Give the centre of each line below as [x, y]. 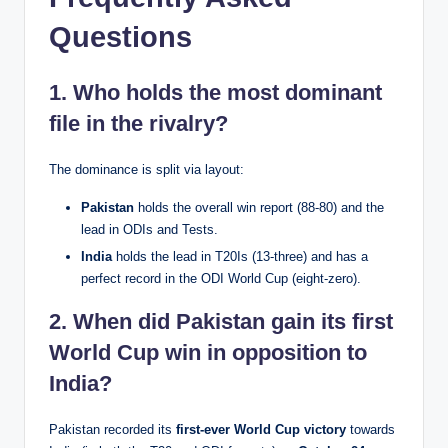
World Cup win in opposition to [208, 353]
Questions [120, 37]
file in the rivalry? [138, 124]
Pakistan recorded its [112, 430]
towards [370, 430]
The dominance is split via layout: [146, 170]
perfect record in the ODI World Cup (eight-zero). [221, 279]
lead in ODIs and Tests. [149, 230]
